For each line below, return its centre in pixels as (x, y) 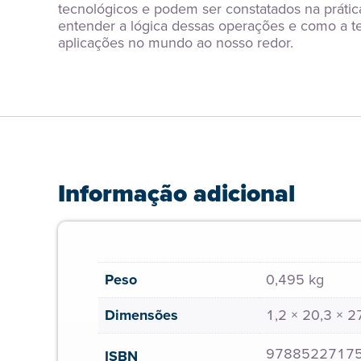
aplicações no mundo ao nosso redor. (176, 43)
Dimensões (141, 315)
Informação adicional (176, 193)
